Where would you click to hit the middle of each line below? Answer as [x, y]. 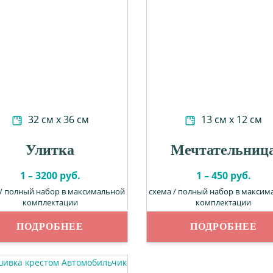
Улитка [50, 150]
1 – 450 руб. [223, 175]
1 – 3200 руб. [50, 175]
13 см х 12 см [231, 119]
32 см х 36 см [57, 119]
